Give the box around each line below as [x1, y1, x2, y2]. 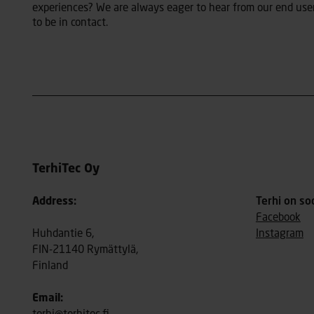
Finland [32, 260, 69, 272]
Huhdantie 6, [32, 228, 95, 240]
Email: [32, 293, 64, 305]
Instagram [255, 228, 303, 240]
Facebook [255, 212, 301, 224]
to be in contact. [32, 17, 109, 29]
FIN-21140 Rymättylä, [32, 244, 139, 256]
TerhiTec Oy [32, 163, 100, 175]
